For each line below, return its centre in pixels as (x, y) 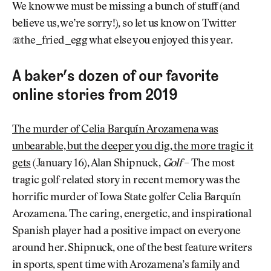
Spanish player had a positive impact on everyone (126, 231)
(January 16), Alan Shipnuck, (96, 164)
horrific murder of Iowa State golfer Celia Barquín (127, 198)
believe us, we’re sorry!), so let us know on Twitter (124, 24)
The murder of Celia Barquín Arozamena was (115, 130)
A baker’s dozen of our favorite (116, 76)
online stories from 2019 (95, 95)
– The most (208, 164)
